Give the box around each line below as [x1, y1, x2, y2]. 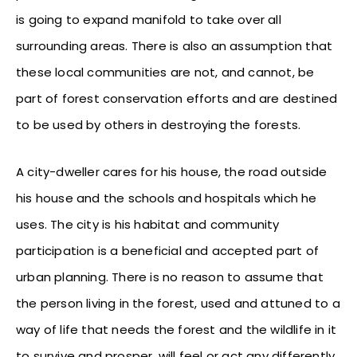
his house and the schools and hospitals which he [16, 189, 317, 206]
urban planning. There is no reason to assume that [16, 268, 324, 285]
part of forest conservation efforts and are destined [16, 89, 338, 107]
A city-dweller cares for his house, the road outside [16, 163, 328, 180]
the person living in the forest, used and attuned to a [16, 294, 340, 312]
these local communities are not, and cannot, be [16, 63, 315, 80]
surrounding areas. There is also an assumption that [16, 37, 333, 54]
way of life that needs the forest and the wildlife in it [16, 320, 337, 338]
